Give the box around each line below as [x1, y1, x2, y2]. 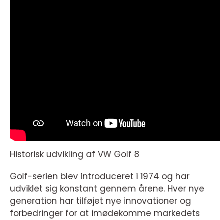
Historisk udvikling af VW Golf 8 [10, 148, 139, 160]
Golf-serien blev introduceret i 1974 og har [10, 170, 190, 182]
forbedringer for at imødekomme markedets [10, 207, 200, 219]
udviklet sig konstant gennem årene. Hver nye [10, 183, 204, 194]
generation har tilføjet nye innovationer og [10, 195, 191, 207]
